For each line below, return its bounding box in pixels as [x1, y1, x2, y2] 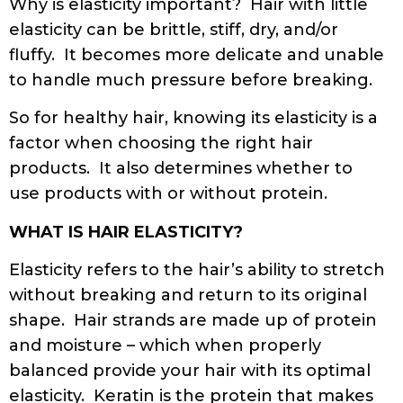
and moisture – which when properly [9, 336, 321, 356]
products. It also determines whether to [9, 158, 353, 179]
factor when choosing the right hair [9, 133, 313, 154]
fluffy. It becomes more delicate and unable [9, 44, 384, 65]
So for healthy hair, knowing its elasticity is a [9, 108, 378, 129]
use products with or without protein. [9, 184, 336, 204]
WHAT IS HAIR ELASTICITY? [9, 221, 243, 242]
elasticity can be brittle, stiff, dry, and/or [9, 19, 338, 40]
